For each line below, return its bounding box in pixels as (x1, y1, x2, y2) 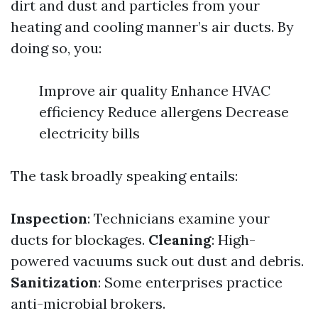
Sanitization (11, 273, 98, 291)
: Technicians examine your (87, 209, 270, 227)
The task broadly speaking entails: (11, 167, 238, 185)
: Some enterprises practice (98, 273, 283, 291)
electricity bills (39, 124, 140, 142)
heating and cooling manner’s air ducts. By (11, 18, 294, 35)
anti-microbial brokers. (11, 295, 165, 312)
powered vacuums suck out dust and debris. (11, 252, 304, 270)
